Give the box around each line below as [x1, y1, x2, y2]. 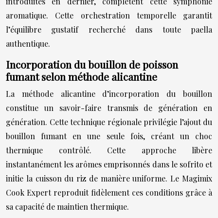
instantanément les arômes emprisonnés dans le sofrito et [6, 159, 212, 169]
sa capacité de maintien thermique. [6, 201, 129, 212]
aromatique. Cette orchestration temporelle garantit [6, 10, 212, 20]
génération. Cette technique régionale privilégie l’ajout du [6, 117, 212, 127]
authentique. [6, 38, 50, 49]
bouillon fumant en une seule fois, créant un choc [6, 131, 212, 141]
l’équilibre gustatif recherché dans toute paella [6, 24, 212, 35]
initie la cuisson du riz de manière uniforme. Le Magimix [6, 173, 212, 183]
